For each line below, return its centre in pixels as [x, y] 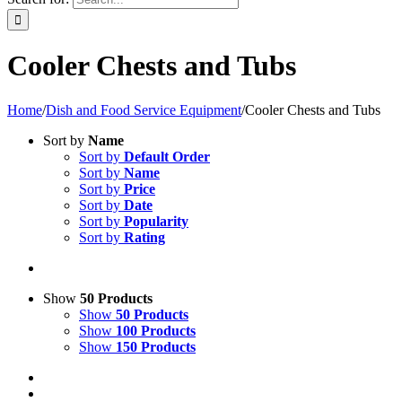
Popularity [156, 221]
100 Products [156, 330]
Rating [144, 237]
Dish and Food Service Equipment [144, 109]
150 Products [156, 346]
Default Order [167, 156]
